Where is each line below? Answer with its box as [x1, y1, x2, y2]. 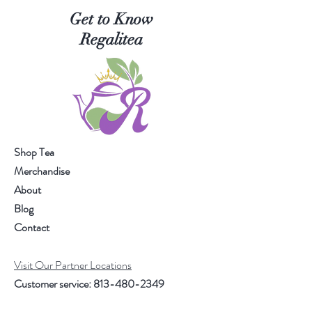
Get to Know [70, 8, 153, 29]
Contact [14, 219, 49, 235]
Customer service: [14, 275, 93, 292]
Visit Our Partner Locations [14, 256, 132, 273]
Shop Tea [14, 143, 54, 160]
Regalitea [80, 29, 143, 49]
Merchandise [14, 162, 70, 179]
